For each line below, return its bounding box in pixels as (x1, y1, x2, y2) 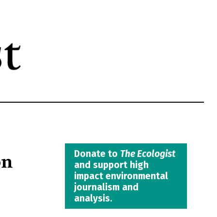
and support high (74, 159, 149, 170)
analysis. (74, 192, 112, 204)
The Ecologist (120, 148, 175, 159)
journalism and (74, 181, 139, 193)
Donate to (74, 148, 120, 159)
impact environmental (74, 170, 168, 182)
